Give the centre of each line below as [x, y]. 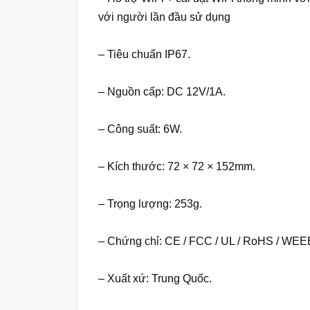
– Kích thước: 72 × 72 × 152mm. [177, 167]
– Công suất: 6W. [140, 129]
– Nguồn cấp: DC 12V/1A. [162, 92]
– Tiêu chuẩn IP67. [144, 55]
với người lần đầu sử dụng [164, 17]
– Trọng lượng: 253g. [150, 204]
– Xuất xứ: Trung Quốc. [155, 279]
